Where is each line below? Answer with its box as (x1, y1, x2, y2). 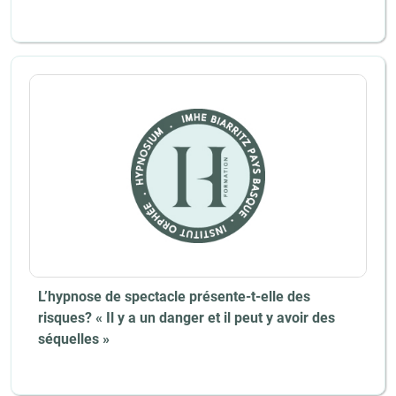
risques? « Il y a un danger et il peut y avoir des (38, 309, 335, 326)
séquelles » (38, 331, 110, 347)
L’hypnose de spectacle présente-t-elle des (38, 288, 310, 305)
